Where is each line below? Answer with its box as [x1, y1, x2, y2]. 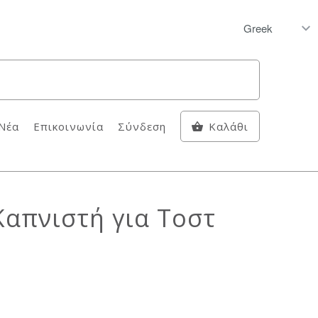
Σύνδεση [117, 119, 166, 133]
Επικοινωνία [33, 119, 104, 133]
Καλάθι [209, 119, 248, 133]
